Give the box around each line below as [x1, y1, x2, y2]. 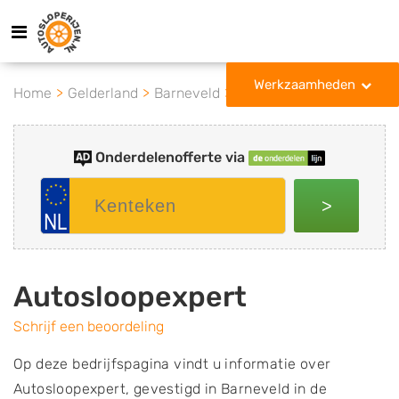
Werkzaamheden [254, 77, 355, 93]
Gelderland [68, 85, 138, 102]
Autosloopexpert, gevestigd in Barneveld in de [13, 380, 327, 397]
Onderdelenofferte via [94, 149, 245, 166]
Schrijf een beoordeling [13, 318, 164, 335]
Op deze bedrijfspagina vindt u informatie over [13, 355, 331, 372]
